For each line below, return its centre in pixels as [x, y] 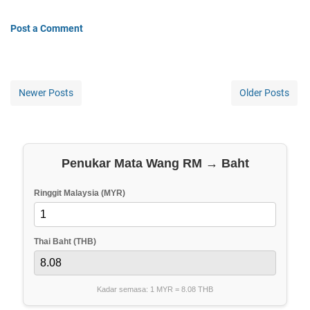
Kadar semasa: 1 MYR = [139, 289]
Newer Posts [46, 92]
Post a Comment [47, 28]
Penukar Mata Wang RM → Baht [155, 163]
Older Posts [264, 92]
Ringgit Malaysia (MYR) [80, 193]
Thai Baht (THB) [65, 241]
